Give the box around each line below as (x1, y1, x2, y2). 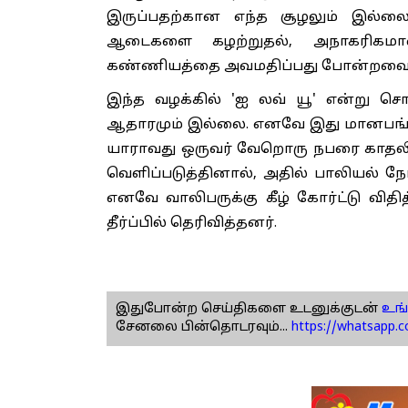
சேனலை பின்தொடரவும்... (116, 319, 288, 335)
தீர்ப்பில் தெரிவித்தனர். (107, 214, 277, 232)
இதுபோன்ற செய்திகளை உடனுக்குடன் (116, 301, 378, 317)
